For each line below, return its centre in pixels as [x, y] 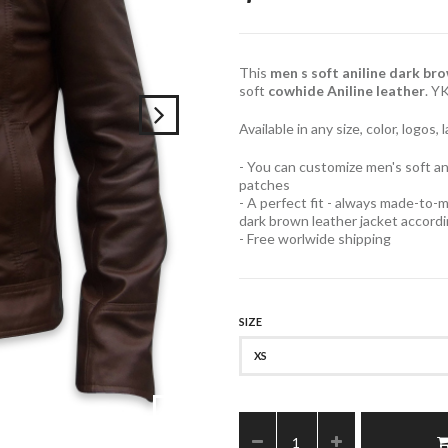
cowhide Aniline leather [346, 90]
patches [264, 184]
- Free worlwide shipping [315, 238]
